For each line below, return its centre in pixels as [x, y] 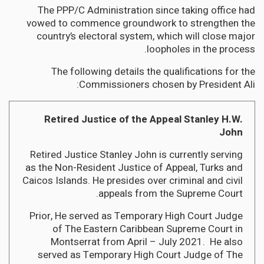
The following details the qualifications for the [153, 71]
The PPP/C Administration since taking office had [146, 10]
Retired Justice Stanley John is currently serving [136, 154]
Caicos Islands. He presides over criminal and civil [133, 180]
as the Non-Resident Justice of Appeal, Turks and [134, 167]
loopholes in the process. [201, 49]
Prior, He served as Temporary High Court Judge [136, 216]
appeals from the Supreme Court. [171, 193]
